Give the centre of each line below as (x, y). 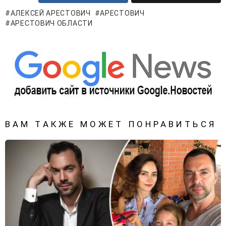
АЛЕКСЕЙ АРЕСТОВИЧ (50, 13)
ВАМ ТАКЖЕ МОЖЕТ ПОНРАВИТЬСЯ (111, 124)
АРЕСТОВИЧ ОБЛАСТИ (51, 23)
